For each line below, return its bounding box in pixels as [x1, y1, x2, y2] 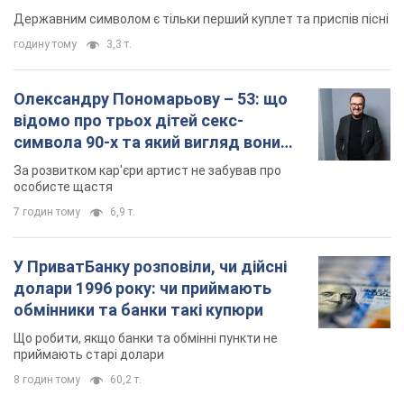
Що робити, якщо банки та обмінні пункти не [14, 331, 278, 346]
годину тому [14, 38, 77, 51]
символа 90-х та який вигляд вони [14, 133, 280, 152]
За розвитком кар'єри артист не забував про [14, 163, 281, 179]
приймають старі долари [14, 347, 164, 363]
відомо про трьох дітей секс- [14, 111, 243, 131]
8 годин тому [14, 373, 80, 387]
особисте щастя [14, 179, 113, 195]
